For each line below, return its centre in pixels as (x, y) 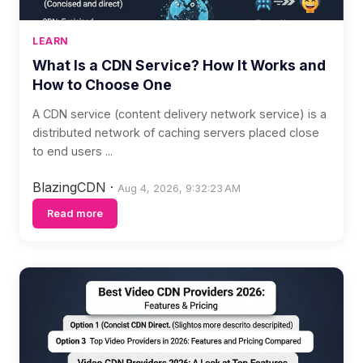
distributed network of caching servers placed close (176, 132)
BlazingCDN (71, 187)
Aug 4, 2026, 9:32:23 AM (179, 188)
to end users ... (73, 151)
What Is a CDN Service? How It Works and (179, 65)
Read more (75, 214)
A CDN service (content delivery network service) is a (179, 114)
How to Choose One (102, 85)
